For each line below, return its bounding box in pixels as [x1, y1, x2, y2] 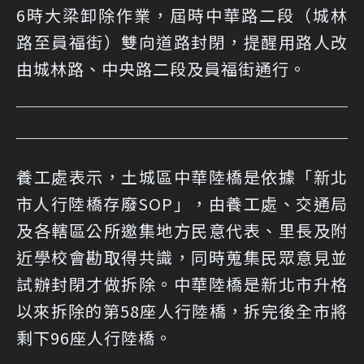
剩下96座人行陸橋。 [16, 326, 172, 350]
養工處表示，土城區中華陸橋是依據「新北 [16, 165, 348, 189]
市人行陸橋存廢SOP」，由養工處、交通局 [16, 192, 348, 216]
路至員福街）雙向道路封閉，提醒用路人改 [16, 30, 348, 54]
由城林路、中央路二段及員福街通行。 [16, 57, 306, 81]
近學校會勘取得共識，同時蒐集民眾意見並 [16, 245, 348, 270]
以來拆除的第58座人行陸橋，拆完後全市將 [16, 299, 348, 323]
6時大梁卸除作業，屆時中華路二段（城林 [16, 3, 348, 28]
